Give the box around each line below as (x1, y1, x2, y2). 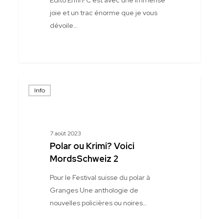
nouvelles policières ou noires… (49, 198, 147, 208)
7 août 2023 (49, 130, 81, 138)
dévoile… (49, 21, 78, 30)
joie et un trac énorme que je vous (49, 8, 157, 17)
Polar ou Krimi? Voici (49, 140, 134, 152)
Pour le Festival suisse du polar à (49, 173, 150, 182)
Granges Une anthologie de (49, 186, 138, 195)
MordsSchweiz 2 (49, 153, 118, 165)
